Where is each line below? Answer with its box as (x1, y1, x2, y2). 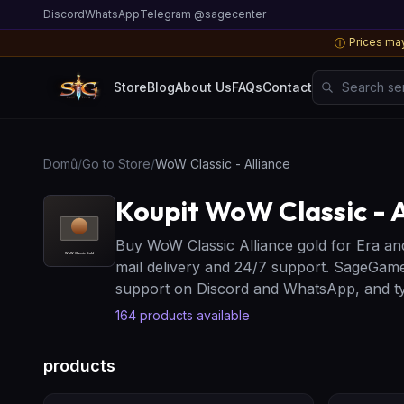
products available (140, 307, 250, 323)
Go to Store (82, 155, 151, 171)
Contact (262, 78, 313, 95)
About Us (175, 78, 233, 95)
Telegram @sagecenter (140, 7, 266, 21)
